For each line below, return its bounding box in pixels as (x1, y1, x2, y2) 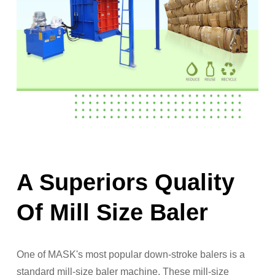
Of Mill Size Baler (17, 199, 208, 226)
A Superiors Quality (17, 169, 234, 196)
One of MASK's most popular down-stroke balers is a (17, 249, 245, 260)
